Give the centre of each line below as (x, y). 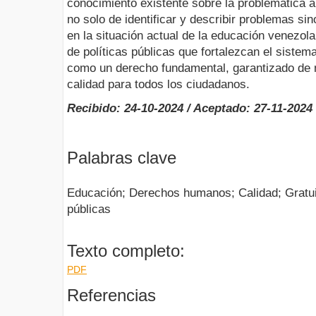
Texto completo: (126, 250)
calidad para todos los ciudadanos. (158, 85)
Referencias (111, 295)
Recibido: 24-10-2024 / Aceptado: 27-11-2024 (190, 109)
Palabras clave (122, 158)
